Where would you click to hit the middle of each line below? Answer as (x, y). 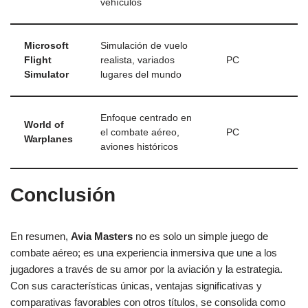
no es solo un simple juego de (200, 236)
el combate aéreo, (140, 133)
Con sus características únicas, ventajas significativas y (136, 286)
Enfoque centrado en (146, 118)
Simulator (46, 75)
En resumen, (41, 236)
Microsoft (46, 46)
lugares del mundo (141, 75)
